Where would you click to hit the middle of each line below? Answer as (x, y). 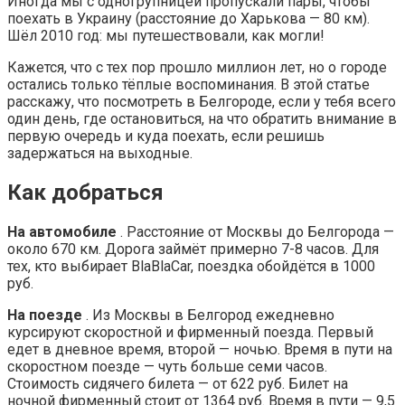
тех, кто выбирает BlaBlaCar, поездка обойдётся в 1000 (191, 266)
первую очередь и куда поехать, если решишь (166, 136)
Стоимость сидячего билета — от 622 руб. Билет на (178, 383)
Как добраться (85, 192)
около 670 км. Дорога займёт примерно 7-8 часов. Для (193, 249)
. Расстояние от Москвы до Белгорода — (255, 231)
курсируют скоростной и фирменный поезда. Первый (190, 332)
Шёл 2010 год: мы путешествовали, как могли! (166, 35)
